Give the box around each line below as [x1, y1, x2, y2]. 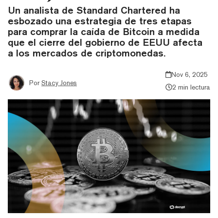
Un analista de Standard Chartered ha [8, 4, 180, 16]
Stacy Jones [41, 78, 77, 87]
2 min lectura [172, 83, 210, 91]
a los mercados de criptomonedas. [8, 47, 165, 58]
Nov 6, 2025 [171, 70, 208, 78]
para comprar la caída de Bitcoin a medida [8, 25, 200, 37]
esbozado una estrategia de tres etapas [8, 15, 192, 26]
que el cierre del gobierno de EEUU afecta [8, 36, 202, 48]
